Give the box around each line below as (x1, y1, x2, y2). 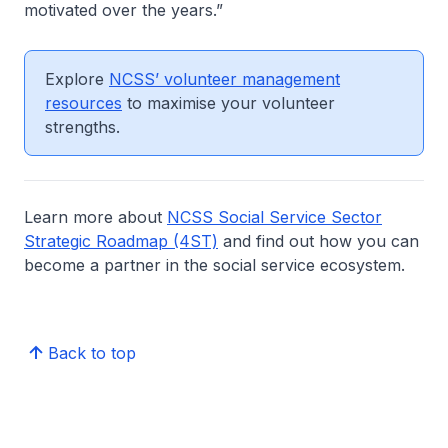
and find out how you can (218, 231, 419, 252)
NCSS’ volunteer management (109, 69, 340, 90)
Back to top (48, 343, 136, 364)
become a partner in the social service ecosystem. (24, 255, 405, 276)
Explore (45, 69, 109, 90)
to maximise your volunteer (122, 93, 335, 114)
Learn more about (24, 207, 167, 228)
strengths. (45, 117, 120, 138)
